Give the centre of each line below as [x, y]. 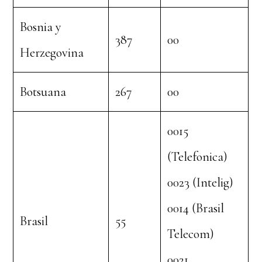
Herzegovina [52, 53]
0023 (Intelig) [201, 182]
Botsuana [43, 92]
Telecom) [191, 234]
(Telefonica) [198, 157]
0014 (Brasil [196, 208]
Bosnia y [41, 27]
